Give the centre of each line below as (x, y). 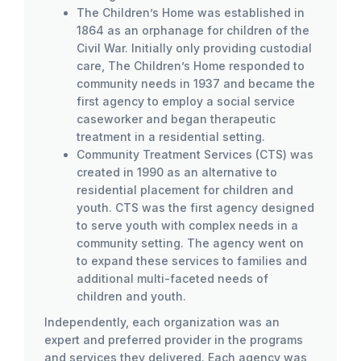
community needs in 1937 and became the (196, 83)
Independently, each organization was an (162, 322)
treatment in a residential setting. (171, 137)
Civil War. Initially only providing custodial (194, 48)
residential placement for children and (185, 190)
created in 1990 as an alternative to (177, 172)
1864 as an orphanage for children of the (193, 30)
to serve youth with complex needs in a (187, 225)
